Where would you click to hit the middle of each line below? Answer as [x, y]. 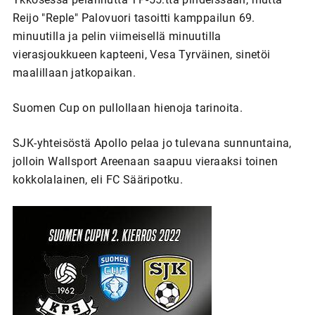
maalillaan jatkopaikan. [74, 72]
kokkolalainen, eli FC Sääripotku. [98, 179]
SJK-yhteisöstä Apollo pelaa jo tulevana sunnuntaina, [152, 143]
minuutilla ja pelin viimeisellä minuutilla [117, 36]
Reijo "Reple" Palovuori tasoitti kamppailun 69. [134, 18]
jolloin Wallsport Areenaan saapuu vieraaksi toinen [145, 161]
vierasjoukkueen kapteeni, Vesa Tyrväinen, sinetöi [141, 54]
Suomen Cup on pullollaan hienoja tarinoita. [128, 108]
